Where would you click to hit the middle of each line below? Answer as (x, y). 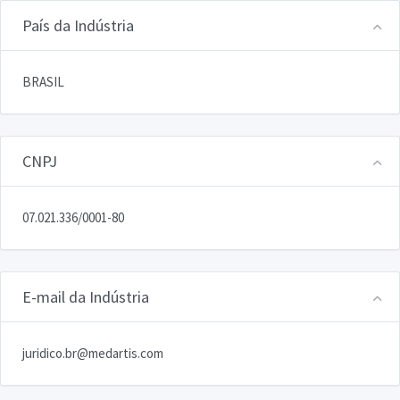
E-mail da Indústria (86, 296)
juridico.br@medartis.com (93, 353)
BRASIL (43, 81)
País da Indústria (78, 25)
